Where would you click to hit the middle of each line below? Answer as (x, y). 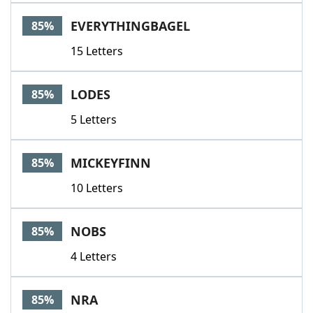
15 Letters (97, 51)
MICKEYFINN (111, 163)
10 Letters (97, 188)
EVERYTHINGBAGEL (130, 26)
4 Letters (94, 256)
